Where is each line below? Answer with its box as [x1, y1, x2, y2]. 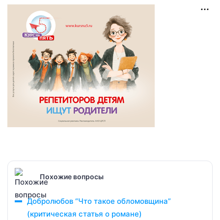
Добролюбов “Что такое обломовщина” [27, 196, 171, 206]
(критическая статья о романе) [27, 209, 142, 219]
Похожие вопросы [40, 172, 104, 181]
